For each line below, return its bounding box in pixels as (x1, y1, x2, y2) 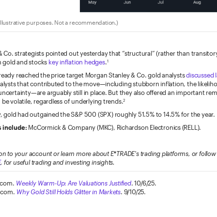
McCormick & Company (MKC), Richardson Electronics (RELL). (27, 124, 201, 132)
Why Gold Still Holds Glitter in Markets (16, 188, 121, 196)
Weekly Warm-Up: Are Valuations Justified (16, 179, 131, 187)
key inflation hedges (48, 58, 105, 66)
